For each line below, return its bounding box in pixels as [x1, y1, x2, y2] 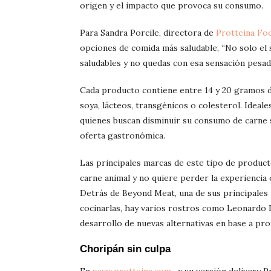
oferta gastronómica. [80, 130, 165, 142]
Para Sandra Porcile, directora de [80, 27, 216, 39]
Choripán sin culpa [80, 243, 171, 255]
